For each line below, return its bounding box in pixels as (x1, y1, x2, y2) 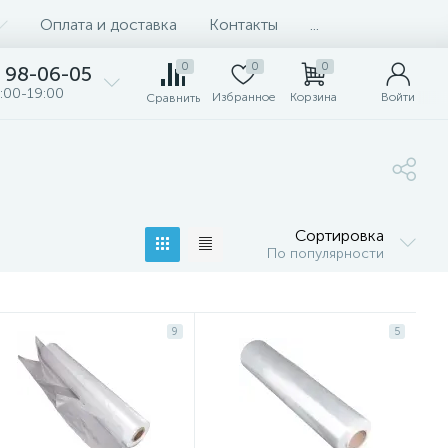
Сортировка (295, 226, 384, 245)
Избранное (211, 90, 275, 104)
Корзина (289, 90, 337, 104)
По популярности (267, 245, 384, 262)
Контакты (209, 14, 278, 34)
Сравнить (146, 91, 200, 105)
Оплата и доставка (40, 14, 177, 34)
